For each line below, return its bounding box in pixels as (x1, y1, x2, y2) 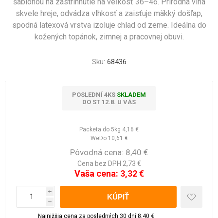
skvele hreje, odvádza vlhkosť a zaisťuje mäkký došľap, (16, 9, 202, 18)
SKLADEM (117, 91, 146, 98)
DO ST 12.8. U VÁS (82, 98, 136, 106)
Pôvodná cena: (70, 147, 124, 157)
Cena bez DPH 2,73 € (77, 160, 141, 167)
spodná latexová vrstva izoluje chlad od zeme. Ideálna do (12, 20, 206, 30)
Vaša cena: (74, 168, 118, 179)
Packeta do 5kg (79, 126, 121, 133)
